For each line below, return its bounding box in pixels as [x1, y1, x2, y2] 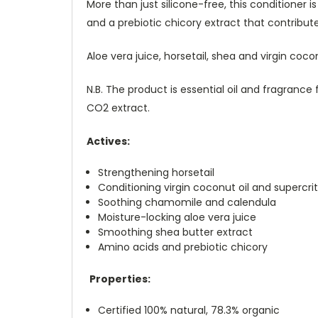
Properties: [89, 271, 150, 286]
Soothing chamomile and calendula [98, 194, 277, 209]
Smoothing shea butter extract [98, 224, 253, 239]
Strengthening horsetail [98, 165, 215, 180]
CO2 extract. [87, 100, 153, 115]
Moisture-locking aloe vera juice [98, 209, 257, 224]
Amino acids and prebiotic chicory [98, 239, 271, 254]
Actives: [87, 133, 134, 148]
